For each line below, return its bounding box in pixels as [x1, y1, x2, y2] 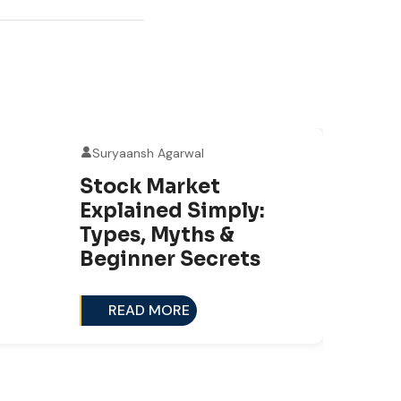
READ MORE [108, 301, 190, 320]
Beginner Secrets [80, 247, 260, 271]
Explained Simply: [80, 199, 265, 223]
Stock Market [80, 175, 220, 199]
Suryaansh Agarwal [92, 145, 204, 161]
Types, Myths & [80, 223, 235, 247]
